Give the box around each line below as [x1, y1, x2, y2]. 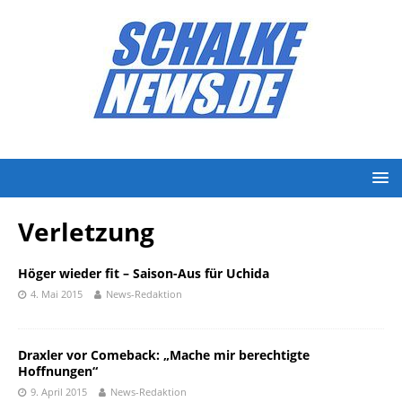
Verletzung [18, 214, 154, 249]
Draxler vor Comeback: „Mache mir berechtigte [18, 346, 310, 363]
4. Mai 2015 [31, 287, 83, 301]
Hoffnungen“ [18, 363, 98, 380]
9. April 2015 [31, 385, 87, 398]
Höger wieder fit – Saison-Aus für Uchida [18, 265, 269, 282]
